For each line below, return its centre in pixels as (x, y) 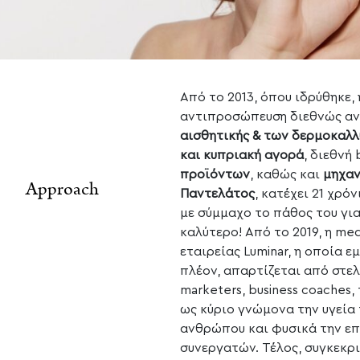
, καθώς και (286, 175)
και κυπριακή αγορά (242, 155)
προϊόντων (215, 175)
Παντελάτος (217, 194)
